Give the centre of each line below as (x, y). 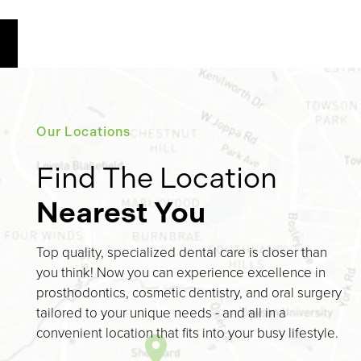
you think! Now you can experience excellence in (181, 272)
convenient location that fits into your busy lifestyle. (187, 333)
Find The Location (157, 178)
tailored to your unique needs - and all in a (161, 313)
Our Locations (83, 132)
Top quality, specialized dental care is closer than (182, 252)
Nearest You (121, 213)
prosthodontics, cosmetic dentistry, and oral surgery (189, 293)
